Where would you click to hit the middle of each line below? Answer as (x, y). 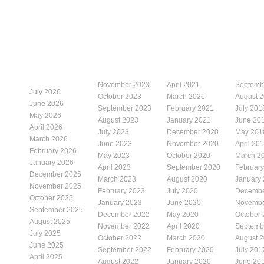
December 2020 (193, 132)
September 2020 (194, 167)
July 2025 (45, 233)
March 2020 (186, 238)
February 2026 (53, 151)
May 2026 (45, 115)
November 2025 (55, 186)
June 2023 (115, 143)
